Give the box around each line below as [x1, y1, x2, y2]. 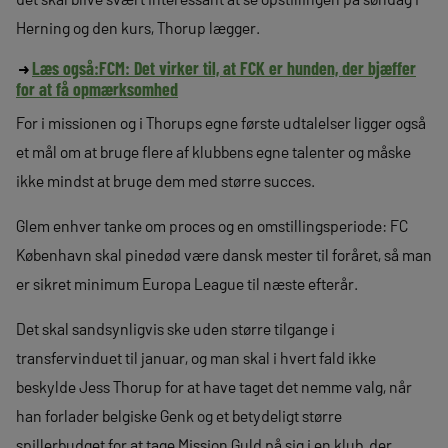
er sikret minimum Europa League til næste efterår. [16, 273, 358, 293]
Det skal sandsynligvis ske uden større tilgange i [16, 318, 335, 338]
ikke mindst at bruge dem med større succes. [16, 170, 315, 190]
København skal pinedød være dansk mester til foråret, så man [16, 244, 432, 264]
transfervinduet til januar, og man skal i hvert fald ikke [16, 347, 376, 367]
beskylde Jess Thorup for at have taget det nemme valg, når [16, 376, 412, 396]
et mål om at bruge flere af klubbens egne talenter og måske [16, 141, 411, 161]
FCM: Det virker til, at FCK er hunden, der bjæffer [99, 56, 416, 79]
